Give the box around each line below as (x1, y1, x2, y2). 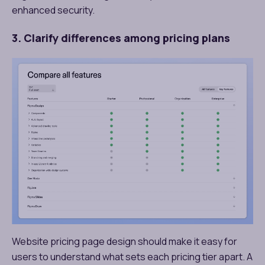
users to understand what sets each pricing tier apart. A (12, 250, 253, 263)
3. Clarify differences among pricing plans (12, 30, 230, 45)
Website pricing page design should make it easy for (12, 234, 237, 248)
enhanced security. (12, 3, 95, 17)
